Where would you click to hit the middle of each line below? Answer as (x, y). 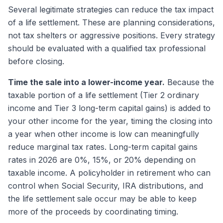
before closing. (36, 61)
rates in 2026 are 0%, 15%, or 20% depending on (102, 160)
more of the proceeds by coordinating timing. (93, 212)
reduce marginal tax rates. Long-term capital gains (103, 147)
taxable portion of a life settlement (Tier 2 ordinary (104, 95)
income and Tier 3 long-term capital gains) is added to (109, 108)
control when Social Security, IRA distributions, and (106, 186)
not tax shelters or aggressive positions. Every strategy (111, 35)
